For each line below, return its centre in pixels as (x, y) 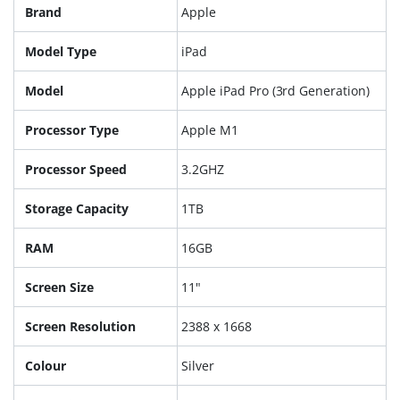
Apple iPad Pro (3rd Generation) (276, 91)
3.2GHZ (203, 170)
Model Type (61, 52)
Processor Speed (76, 170)
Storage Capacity (77, 209)
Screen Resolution (80, 327)
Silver (198, 366)
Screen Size (59, 287)
